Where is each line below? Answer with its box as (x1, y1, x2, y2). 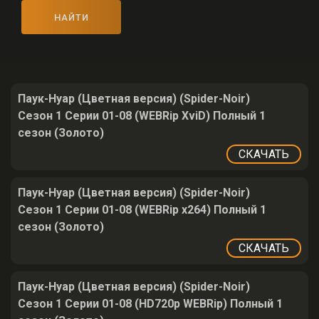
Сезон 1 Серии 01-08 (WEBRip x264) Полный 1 (18, 203, 266, 216)
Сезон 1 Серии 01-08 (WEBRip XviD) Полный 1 (18, 109, 266, 122)
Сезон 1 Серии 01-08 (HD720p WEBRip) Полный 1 (18, 297, 283, 310)
